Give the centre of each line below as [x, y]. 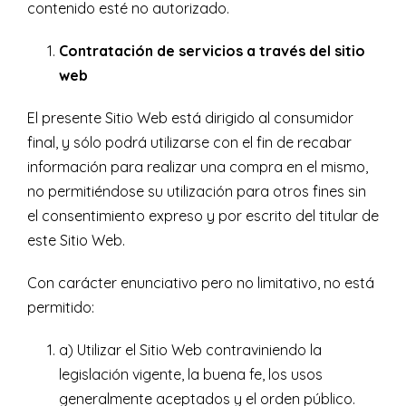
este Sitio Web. [76, 241]
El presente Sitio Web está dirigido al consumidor [190, 118]
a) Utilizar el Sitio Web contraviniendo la [190, 350]
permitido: [61, 308]
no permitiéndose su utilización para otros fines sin [197, 192]
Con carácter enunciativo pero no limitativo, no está [201, 283]
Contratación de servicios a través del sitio [212, 51]
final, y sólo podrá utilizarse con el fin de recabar [189, 143]
